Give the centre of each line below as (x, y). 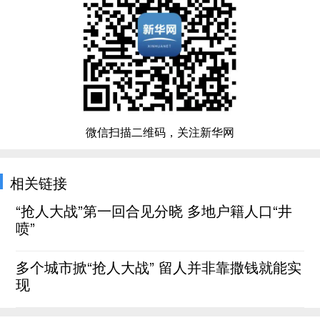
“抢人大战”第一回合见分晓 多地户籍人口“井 (154, 210)
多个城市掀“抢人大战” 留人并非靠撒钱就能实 (159, 267)
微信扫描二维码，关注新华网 (160, 132)
